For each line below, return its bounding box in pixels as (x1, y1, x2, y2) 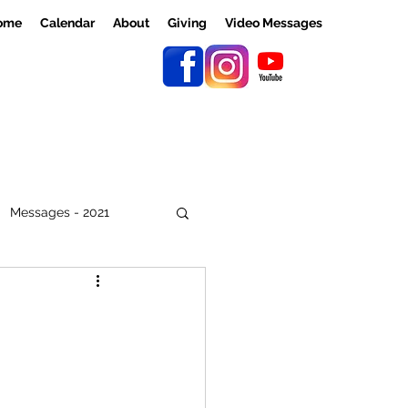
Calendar (40, 15, 95, 30)
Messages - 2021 (10, 204, 109, 219)
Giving (168, 15, 207, 30)
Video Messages (225, 15, 322, 30)
